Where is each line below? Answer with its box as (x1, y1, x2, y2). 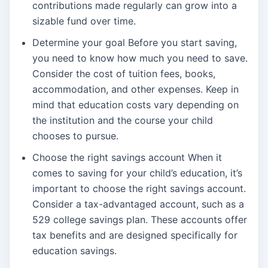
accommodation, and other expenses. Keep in (32, 83, 239, 96)
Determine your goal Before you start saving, (32, 36, 237, 49)
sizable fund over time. (32, 15, 136, 28)
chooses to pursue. (32, 130, 118, 142)
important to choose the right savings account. (32, 182, 246, 195)
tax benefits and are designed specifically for (32, 229, 237, 242)
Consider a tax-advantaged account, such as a (32, 198, 244, 211)
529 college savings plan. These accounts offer (32, 214, 247, 226)
